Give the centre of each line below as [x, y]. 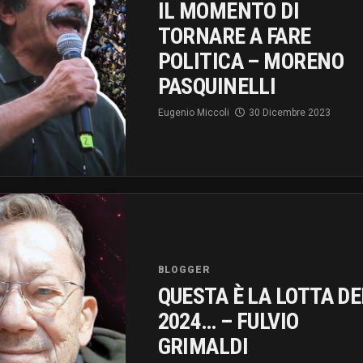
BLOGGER [184, 269]
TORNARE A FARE [234, 36]
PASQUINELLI [217, 86]
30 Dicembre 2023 [289, 112]
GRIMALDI [203, 346]
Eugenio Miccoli [193, 112]
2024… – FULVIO [228, 321]
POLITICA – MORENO [250, 61]
